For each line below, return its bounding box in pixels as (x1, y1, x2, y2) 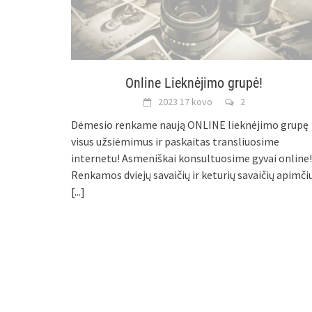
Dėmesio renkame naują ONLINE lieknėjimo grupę (71, 117, 309, 132)
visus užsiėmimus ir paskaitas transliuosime (71, 134, 279, 148)
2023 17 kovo (157, 95, 212, 108)
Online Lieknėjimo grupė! (125, 74, 263, 91)
